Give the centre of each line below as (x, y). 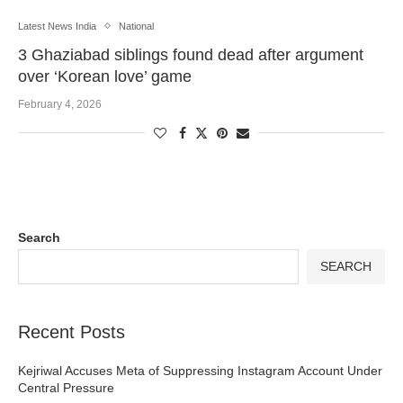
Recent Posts (72, 331)
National (136, 26)
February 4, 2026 (60, 104)
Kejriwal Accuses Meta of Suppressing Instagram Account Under (200, 370)
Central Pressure (66, 387)
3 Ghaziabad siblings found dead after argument (191, 54)
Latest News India (57, 26)
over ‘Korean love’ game (105, 76)
